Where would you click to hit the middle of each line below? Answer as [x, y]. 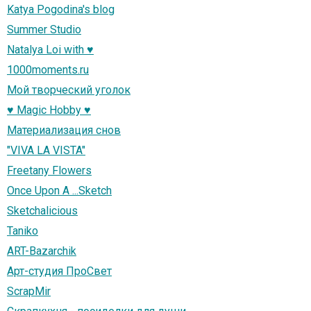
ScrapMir [29, 291]
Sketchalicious [42, 210]
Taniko [23, 230]
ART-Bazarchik [42, 251]
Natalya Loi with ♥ [50, 49]
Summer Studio [44, 29]
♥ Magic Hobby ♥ [49, 110]
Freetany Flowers [49, 170]
